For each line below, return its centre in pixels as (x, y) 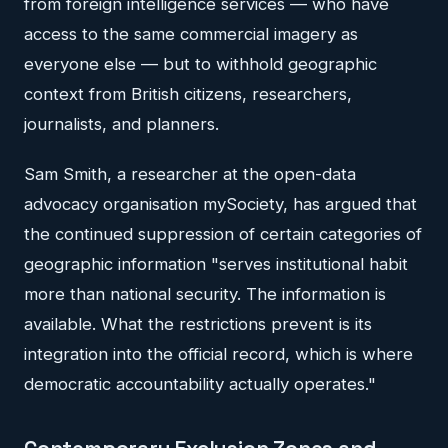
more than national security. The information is (205, 294)
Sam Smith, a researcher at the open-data (190, 174)
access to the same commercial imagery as (191, 34)
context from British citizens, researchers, (188, 94)
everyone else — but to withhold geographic (200, 64)
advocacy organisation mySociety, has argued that (220, 204)
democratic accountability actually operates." (200, 384)
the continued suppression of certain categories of (223, 234)
